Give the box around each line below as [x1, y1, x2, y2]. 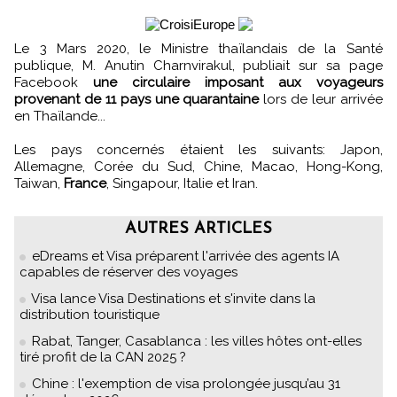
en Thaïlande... [14, 108, 105, 125]
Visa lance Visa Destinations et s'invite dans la [31, 291, 315, 307]
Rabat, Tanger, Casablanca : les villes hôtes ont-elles [32, 333, 362, 350]
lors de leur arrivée [259, 91, 384, 108]
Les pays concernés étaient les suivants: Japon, [14, 142, 383, 159]
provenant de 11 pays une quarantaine [14, 91, 260, 108]
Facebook [14, 74, 93, 91]
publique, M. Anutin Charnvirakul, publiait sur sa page [14, 58, 383, 74]
